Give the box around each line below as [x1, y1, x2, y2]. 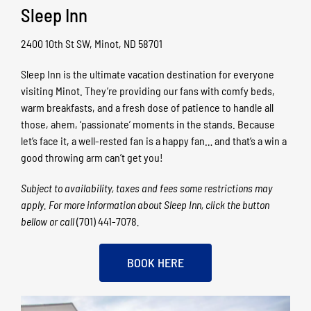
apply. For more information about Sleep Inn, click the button [20, 197, 269, 211]
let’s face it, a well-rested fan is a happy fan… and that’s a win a [20, 133, 287, 147]
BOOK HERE [127, 254, 184, 270]
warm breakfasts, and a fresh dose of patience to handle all [20, 100, 274, 114]
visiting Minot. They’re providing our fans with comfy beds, [20, 83, 275, 97]
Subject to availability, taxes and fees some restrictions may [20, 180, 272, 194]
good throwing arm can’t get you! [20, 150, 163, 164]
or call [47, 214, 76, 228]
